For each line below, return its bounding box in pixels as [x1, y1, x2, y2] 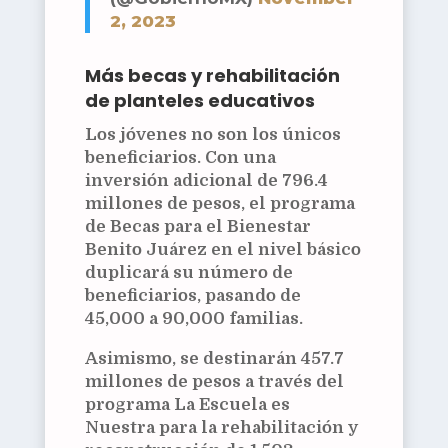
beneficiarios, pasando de [84, 286, 301, 306]
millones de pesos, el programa [84, 194, 355, 214]
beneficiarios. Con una [84, 148, 276, 168]
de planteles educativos [84, 88, 315, 114]
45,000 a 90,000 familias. [84, 309, 303, 329]
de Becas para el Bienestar [84, 217, 311, 237]
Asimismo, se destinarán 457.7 [84, 349, 344, 369]
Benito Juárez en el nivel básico [84, 240, 361, 260]
